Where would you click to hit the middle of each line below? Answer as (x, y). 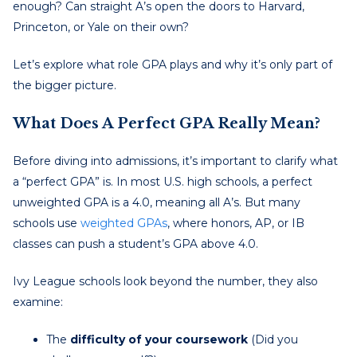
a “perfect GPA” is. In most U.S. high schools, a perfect (163, 181)
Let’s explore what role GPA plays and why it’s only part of (173, 64)
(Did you (273, 339)
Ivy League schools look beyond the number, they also (165, 281)
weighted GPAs (124, 223)
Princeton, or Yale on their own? (101, 27)
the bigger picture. (65, 85)
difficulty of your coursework (159, 339)
